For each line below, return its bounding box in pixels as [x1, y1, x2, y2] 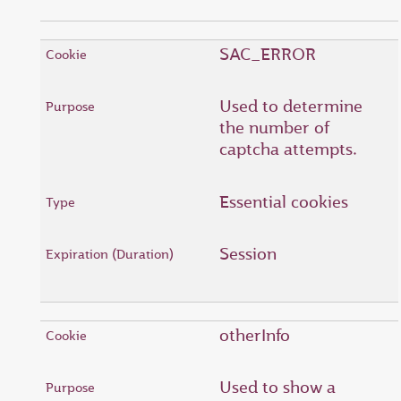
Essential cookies [219, 190, 348, 213]
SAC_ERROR [219, 42, 316, 65]
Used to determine [219, 95, 363, 117]
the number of [219, 116, 329, 139]
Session [219, 243, 277, 265]
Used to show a [219, 376, 336, 398]
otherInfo [219, 323, 290, 346]
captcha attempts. [219, 138, 357, 160]
